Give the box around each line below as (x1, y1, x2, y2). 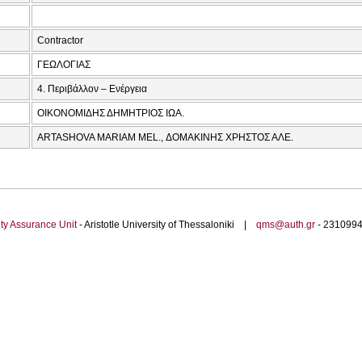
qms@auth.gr (255, 219, 315, 231)
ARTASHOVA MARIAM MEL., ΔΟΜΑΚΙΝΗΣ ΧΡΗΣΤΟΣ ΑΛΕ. (37, 132, 293, 144)
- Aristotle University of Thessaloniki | (76, 219, 256, 231)
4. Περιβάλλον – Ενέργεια (37, 83, 147, 95)
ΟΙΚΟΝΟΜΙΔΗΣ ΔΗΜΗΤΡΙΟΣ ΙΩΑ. (37, 107, 184, 120)
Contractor (37, 35, 83, 47)
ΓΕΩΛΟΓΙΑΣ (37, 59, 90, 71)
